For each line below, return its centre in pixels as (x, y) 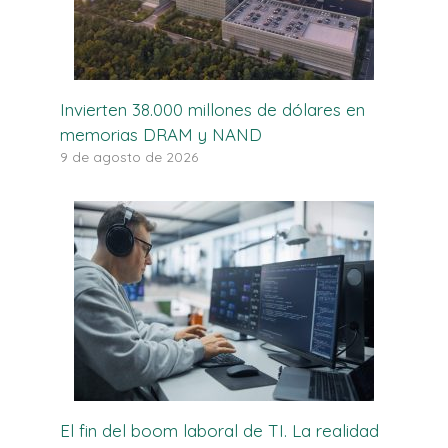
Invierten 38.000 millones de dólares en (212, 110)
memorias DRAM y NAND (161, 135)
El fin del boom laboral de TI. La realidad (219, 431)
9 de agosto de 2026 (129, 157)
